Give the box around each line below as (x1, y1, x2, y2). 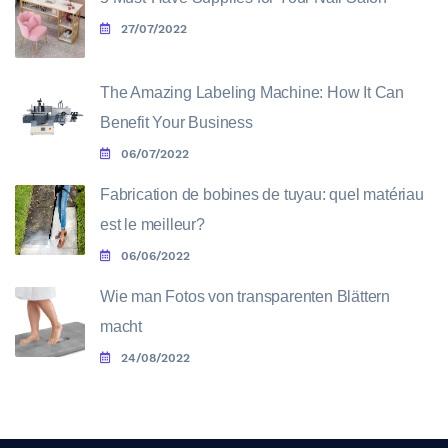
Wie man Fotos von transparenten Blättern (100, 288, 390, 306)
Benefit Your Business (100, 114, 253, 132)
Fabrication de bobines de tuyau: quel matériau (100, 186, 424, 204)
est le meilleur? (100, 216, 205, 234)
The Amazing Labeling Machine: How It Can (100, 84, 404, 102)
